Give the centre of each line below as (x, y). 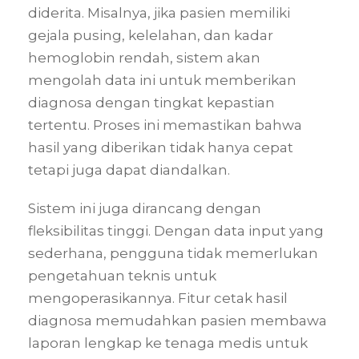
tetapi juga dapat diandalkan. (129, 169)
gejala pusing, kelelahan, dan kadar (151, 35)
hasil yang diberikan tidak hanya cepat (161, 147)
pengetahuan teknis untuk (122, 275)
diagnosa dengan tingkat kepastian (151, 102)
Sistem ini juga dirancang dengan (145, 208)
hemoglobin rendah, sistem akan (144, 57)
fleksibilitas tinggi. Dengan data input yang (176, 230)
